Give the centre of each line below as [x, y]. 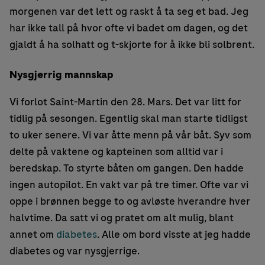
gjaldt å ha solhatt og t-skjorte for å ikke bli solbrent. [132, 45]
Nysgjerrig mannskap [62, 75]
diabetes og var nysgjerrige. [75, 251]
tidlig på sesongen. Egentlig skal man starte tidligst [129, 119]
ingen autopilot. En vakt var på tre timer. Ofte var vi [129, 185]
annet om [33, 235]
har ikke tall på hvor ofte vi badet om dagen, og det [129, 28]
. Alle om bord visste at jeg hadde [174, 235]
